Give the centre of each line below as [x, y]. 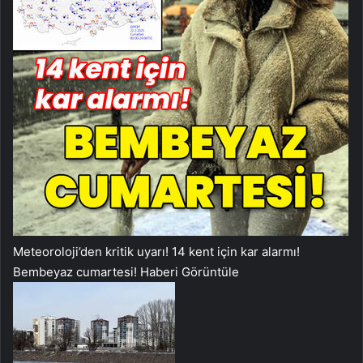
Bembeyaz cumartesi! [77, 272]
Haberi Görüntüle [190, 272]
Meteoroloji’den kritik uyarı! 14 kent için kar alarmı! [156, 252]
